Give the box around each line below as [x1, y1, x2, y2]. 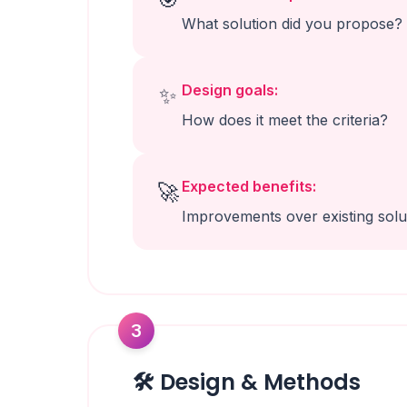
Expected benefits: [182, 177, 316, 195]
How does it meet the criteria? [182, 111, 388, 129]
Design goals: [182, 81, 278, 99]
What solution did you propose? [182, 15, 402, 33]
